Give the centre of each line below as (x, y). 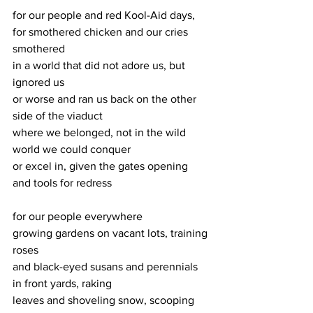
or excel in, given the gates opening (102, 166)
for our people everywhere (78, 216)
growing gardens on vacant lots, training (111, 233)
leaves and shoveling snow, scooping (105, 300)
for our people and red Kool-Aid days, (104, 15)
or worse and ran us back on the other (106, 99)
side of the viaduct (58, 116)
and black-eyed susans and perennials (107, 267)
